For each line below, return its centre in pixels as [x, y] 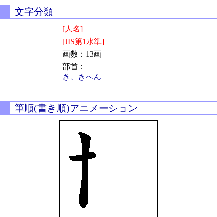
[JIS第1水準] [83, 41]
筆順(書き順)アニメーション [76, 108]
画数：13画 [82, 54]
